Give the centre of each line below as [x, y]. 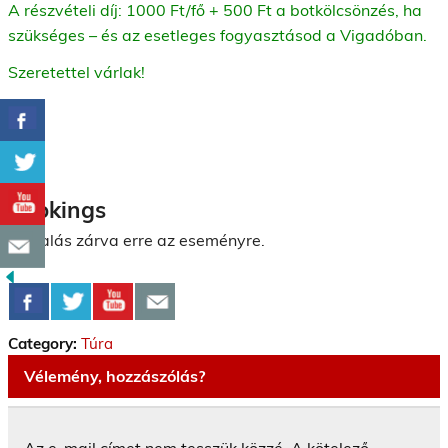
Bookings [57, 210]
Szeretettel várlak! [76, 71]
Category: [44, 344]
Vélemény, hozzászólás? [114, 375]
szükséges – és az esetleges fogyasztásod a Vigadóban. [219, 34]
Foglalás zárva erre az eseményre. [136, 240]
